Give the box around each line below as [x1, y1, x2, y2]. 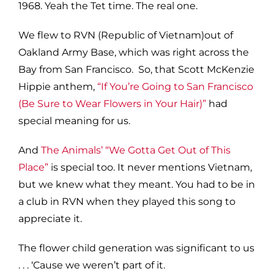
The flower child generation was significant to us [18, 242, 254, 254]
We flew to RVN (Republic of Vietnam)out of [18, 29, 233, 41]
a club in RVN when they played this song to [18, 195, 235, 207]
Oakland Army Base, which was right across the [18, 46, 249, 58]
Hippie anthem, [18, 80, 97, 92]
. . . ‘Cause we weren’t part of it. [18, 259, 165, 271]
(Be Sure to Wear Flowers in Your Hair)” [18, 97, 206, 109]
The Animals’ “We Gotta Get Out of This [41, 144, 231, 156]
